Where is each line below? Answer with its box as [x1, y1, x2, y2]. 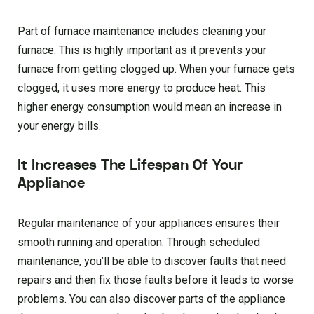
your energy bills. [18, 119, 101, 133]
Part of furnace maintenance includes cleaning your [18, 25, 266, 39]
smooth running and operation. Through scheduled [18, 235, 260, 250]
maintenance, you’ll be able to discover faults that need [18, 254, 286, 268]
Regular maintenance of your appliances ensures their [18, 217, 280, 231]
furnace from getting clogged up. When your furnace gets [18, 62, 295, 76]
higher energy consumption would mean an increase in [18, 100, 282, 114]
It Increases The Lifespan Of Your [18, 155, 243, 176]
